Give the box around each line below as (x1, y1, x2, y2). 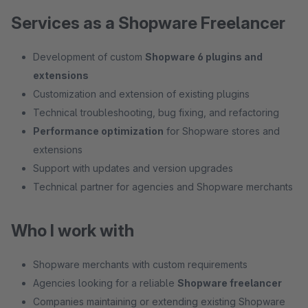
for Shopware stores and (164, 125, 280, 137)
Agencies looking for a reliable (33, 277, 177, 289)
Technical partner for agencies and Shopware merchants (33, 181, 293, 192)
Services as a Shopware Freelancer (11, 13, 285, 33)
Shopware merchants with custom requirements (33, 258, 247, 270)
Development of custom (33, 51, 145, 63)
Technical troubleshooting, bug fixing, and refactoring (33, 107, 279, 118)
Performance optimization (33, 125, 164, 137)
